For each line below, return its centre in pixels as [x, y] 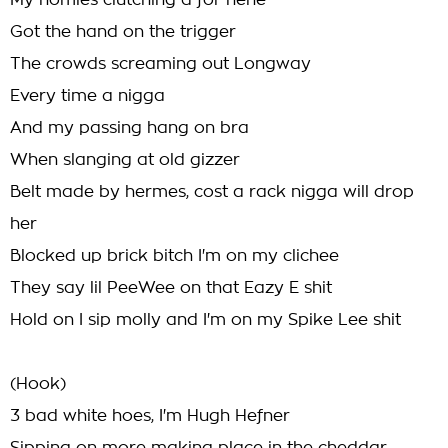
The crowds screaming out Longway [160, 64]
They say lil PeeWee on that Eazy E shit [171, 288]
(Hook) [38, 384]
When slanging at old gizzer [125, 160]
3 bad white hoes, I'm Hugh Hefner [150, 416]
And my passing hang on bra [129, 128]
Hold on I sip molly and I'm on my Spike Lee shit [205, 320]
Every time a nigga [87, 96]
